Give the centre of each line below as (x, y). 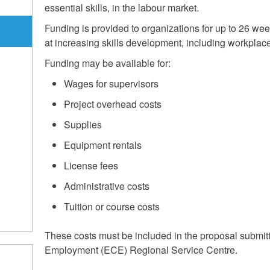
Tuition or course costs (111, 206)
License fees (91, 165)
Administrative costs (106, 186)
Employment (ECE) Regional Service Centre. (141, 250)
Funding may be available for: (107, 63)
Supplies (83, 124)
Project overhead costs (112, 104)
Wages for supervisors (111, 83)
